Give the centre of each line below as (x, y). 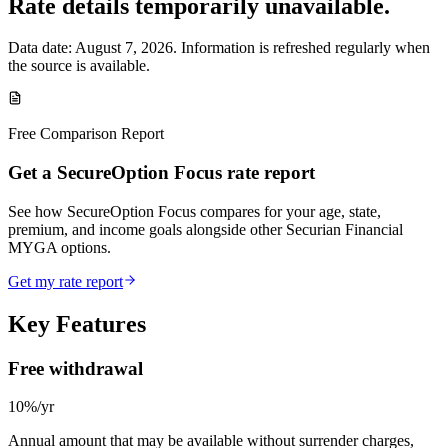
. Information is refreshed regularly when (301, 48)
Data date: (41, 48)
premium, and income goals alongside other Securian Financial (205, 229)
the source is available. (79, 66)
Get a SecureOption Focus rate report (161, 173)
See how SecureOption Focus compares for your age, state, (194, 211)
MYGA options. (59, 247)
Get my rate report (65, 281)
